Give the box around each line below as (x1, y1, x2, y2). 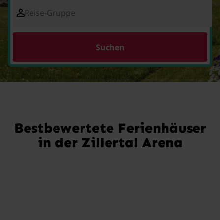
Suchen (95, 42, 125, 53)
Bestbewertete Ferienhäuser (14, 120, 206, 136)
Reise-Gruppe (25, 7, 75, 18)
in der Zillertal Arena (37, 135, 183, 151)
